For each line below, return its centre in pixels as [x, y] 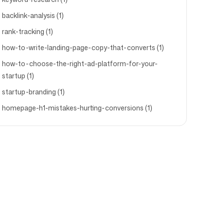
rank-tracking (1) [27, 31]
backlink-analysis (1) [33, 15]
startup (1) [18, 76]
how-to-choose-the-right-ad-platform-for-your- [80, 64]
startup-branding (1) [33, 92]
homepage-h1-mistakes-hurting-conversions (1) [77, 108]
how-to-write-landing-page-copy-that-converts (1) [83, 47]
